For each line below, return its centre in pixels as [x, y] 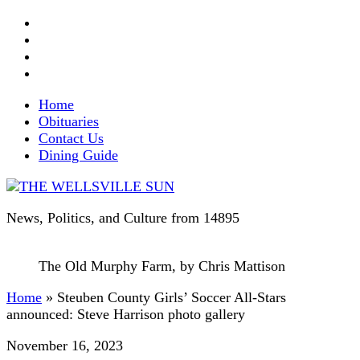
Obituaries [69, 121]
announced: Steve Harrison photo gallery [126, 314]
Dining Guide [78, 155]
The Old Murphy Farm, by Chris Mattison [162, 266]
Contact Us [71, 138]
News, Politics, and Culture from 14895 [123, 218]
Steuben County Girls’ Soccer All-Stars [172, 297]
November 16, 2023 [65, 346]
